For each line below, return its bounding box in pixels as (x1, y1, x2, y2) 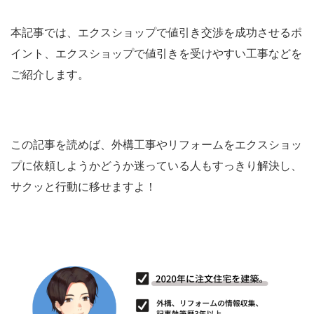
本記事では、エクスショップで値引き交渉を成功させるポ (11, 27, 302, 39)
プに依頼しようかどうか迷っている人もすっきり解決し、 (11, 160, 302, 172)
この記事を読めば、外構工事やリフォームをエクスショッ (11, 139, 302, 151)
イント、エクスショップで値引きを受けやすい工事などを (11, 48, 302, 60)
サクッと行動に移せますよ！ (11, 181, 156, 193)
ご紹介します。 (11, 69, 89, 81)
